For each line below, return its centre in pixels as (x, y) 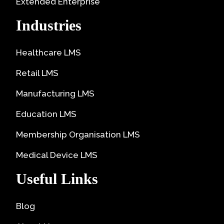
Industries (49, 25)
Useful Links (57, 179)
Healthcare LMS (48, 53)
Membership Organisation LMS (78, 135)
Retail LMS (37, 73)
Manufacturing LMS (55, 94)
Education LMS (46, 114)
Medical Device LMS (57, 155)
